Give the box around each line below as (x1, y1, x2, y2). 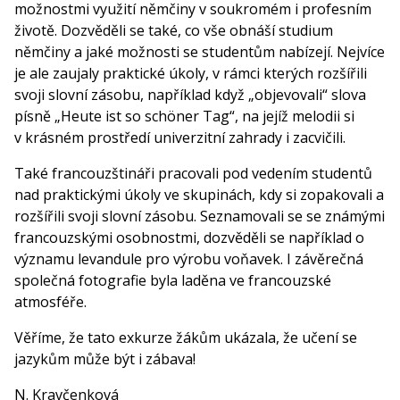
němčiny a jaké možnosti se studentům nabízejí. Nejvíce (14, 41, 385, 62)
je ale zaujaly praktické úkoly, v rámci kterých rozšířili (14, 62, 367, 83)
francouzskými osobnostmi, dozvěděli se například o (14, 227, 364, 247)
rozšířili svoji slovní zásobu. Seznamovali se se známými (14, 205, 385, 226)
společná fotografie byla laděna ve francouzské (14, 270, 331, 290)
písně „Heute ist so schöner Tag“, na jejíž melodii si (14, 105, 354, 126)
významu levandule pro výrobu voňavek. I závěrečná (14, 248, 363, 269)
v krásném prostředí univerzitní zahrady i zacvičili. (14, 127, 346, 147)
